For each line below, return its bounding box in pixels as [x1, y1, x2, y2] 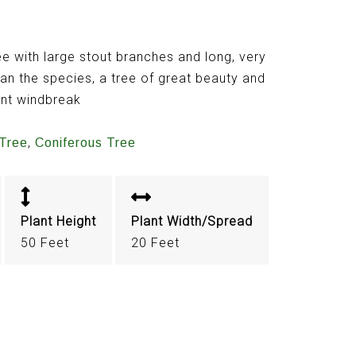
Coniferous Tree [34, 136, 136, 150]
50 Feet [20, 234, 69, 250]
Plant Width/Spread [130, 213, 253, 229]
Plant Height [20, 213, 96, 229]
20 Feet [130, 234, 180, 250]
